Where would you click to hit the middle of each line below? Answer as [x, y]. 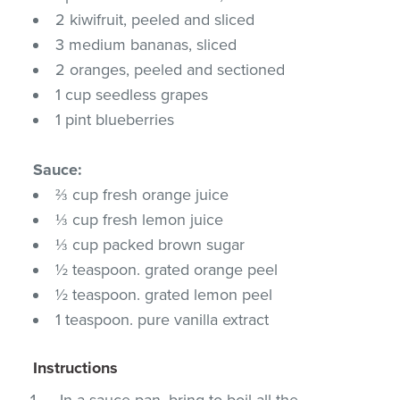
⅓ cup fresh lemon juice [140, 219]
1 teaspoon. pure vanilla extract [162, 319]
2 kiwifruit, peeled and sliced [155, 19]
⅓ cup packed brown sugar [150, 244]
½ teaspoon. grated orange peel [167, 269]
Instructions [76, 367]
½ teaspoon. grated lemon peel [164, 294]
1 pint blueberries [115, 119]
